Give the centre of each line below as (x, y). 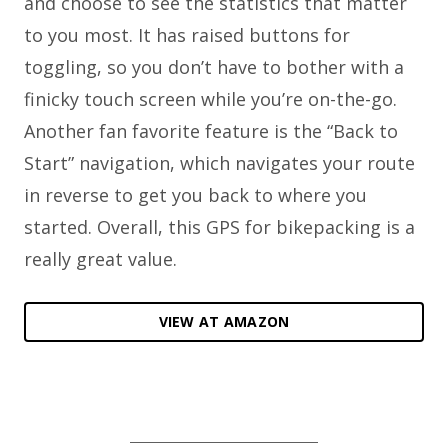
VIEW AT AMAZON (224, 322)
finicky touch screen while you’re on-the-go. (210, 99)
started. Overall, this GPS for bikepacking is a (219, 227)
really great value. (100, 259)
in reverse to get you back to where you (195, 195)
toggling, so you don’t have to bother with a (214, 67)
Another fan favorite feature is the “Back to (211, 131)
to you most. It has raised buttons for (187, 35)
